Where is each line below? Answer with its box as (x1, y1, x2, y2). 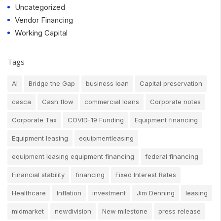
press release (158, 207, 201, 215)
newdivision (55, 207, 91, 215)
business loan (86, 79, 129, 87)
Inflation (57, 188, 81, 197)
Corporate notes (150, 97, 201, 106)
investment (92, 188, 126, 197)
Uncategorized (15, 2, 65, 12)
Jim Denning (137, 188, 175, 197)
